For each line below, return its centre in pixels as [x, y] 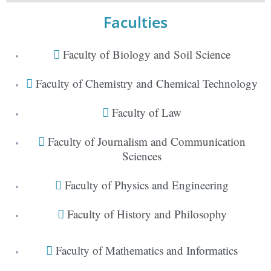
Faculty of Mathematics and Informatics [147, 250]
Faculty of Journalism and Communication [147, 141]
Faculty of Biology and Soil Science [147, 54]
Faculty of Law [147, 112]
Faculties [135, 21]
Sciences [142, 155]
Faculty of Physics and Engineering [147, 184]
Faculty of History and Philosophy [147, 214]
